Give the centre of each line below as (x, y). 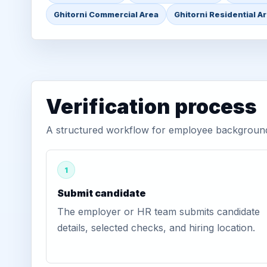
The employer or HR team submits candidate (159, 212)
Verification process (151, 106)
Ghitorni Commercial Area (106, 14)
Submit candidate (102, 193)
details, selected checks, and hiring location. (156, 228)
